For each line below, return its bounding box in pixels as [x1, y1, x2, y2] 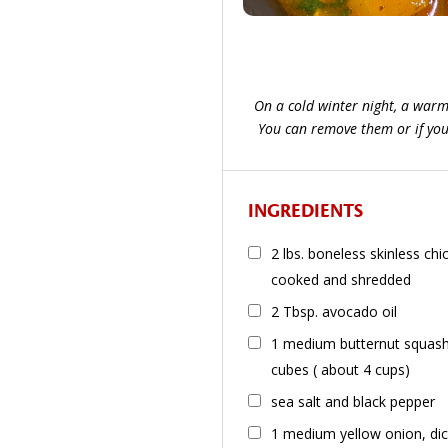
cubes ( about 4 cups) [271, 360, 410, 380]
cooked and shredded [271, 270, 419, 290]
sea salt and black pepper [271, 392, 435, 412]
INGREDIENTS [248, 199, 363, 224]
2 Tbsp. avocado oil [271, 302, 397, 322]
